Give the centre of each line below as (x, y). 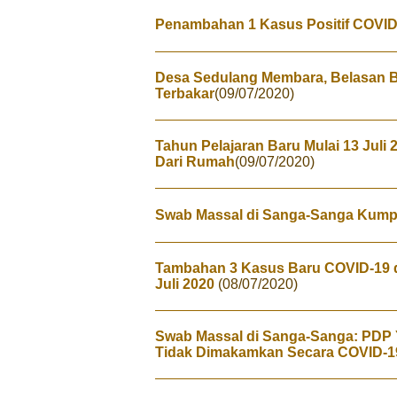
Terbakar (185, 93)
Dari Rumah (195, 162)
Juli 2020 (187, 284)
